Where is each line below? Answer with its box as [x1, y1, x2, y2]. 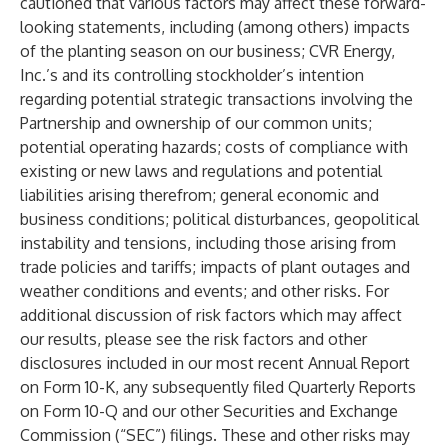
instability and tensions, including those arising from [20, 233, 396, 253]
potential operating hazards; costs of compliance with [20, 137, 408, 157]
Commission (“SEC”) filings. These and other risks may [20, 425, 410, 445]
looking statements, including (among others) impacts [20, 17, 410, 37]
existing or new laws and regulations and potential [20, 161, 382, 181]
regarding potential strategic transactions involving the [20, 89, 413, 109]
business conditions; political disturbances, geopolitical [20, 209, 419, 229]
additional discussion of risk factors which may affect [20, 305, 402, 325]
